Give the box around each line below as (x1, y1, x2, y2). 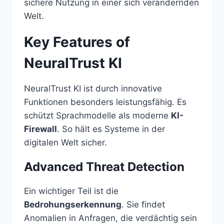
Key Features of (24, 33, 130, 50)
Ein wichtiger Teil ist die (24, 185, 118, 196)
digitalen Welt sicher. (24, 137, 107, 147)
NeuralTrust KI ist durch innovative (24, 83, 162, 93)
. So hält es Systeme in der (57, 123, 165, 134)
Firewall (24, 123, 57, 134)
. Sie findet (121, 199, 165, 209)
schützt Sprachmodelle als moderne (24, 110, 171, 120)
